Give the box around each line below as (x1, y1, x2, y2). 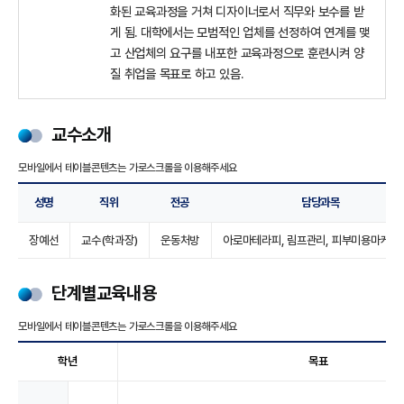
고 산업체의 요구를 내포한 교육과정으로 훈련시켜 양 (110, 45, 364, 61)
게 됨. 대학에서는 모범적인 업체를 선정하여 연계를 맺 (110, 24, 371, 41)
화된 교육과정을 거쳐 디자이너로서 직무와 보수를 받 (110, 4, 364, 20)
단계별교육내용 (51, 281, 157, 304)
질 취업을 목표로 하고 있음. (110, 66, 243, 82)
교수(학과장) (81, 233, 138, 247)
